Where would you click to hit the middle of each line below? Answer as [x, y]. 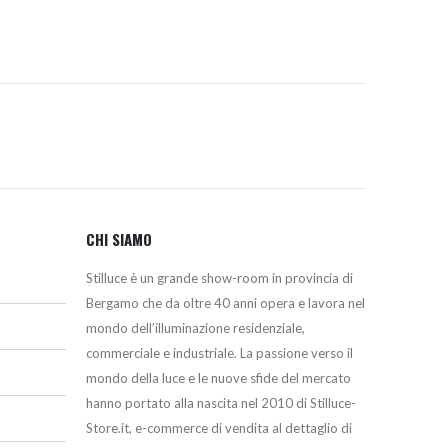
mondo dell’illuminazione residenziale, [195, 327]
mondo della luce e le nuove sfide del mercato [218, 377]
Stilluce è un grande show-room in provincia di [219, 277]
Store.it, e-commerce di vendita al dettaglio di [219, 427]
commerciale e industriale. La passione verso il [219, 352]
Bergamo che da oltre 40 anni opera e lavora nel [225, 302]
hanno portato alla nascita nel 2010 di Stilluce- [221, 402]
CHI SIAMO [119, 238]
